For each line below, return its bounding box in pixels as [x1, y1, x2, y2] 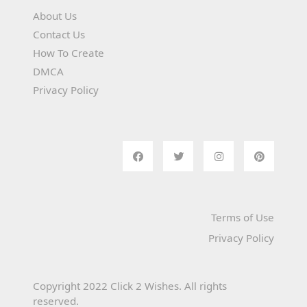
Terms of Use [211, 210, 274, 225]
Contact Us [33, 27, 85, 42]
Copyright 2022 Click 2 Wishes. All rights [33, 279, 227, 293]
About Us [33, 9, 77, 23]
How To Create [33, 46, 104, 60]
